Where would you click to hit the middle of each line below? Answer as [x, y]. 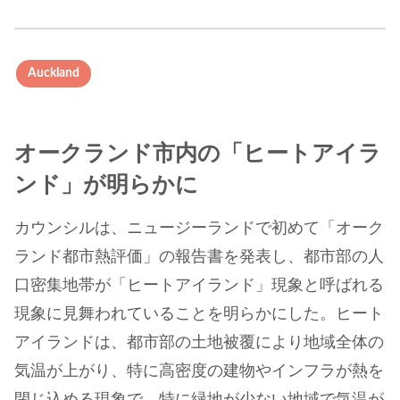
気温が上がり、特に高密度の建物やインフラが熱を [199, 372]
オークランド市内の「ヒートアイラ [198, 154]
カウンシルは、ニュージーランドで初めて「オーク [199, 229]
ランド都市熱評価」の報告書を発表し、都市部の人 [199, 258]
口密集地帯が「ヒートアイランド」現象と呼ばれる [199, 286]
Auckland [54, 74]
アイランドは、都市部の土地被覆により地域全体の [199, 343]
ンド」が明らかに [106, 186]
